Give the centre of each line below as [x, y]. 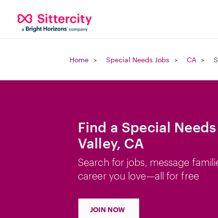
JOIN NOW [108, 209]
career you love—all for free [138, 176]
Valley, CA [111, 143]
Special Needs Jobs [138, 60]
